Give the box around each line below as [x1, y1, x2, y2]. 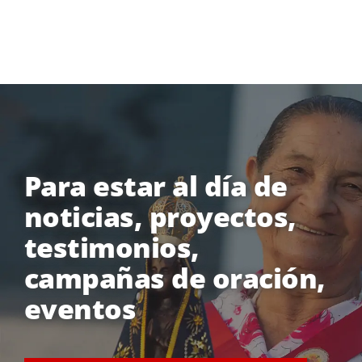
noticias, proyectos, [23, 198, 297, 236]
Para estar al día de [23, 167, 288, 205]
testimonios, [23, 229, 200, 267]
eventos [23, 290, 137, 328]
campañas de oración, [23, 259, 326, 297]
